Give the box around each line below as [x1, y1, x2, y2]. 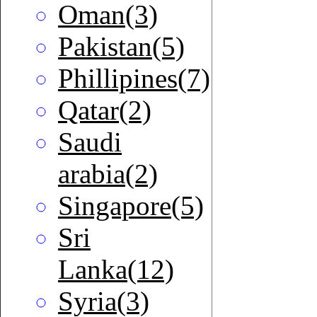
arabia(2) [58, 158, 158, 190]
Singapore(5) [58, 190, 204, 221]
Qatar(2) [58, 95, 151, 126]
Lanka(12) [58, 254, 174, 285]
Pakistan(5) [58, 31, 185, 62]
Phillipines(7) [58, 63, 210, 94]
